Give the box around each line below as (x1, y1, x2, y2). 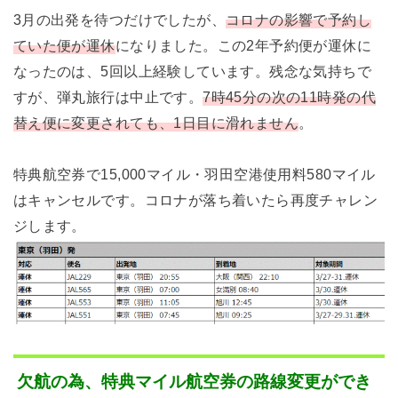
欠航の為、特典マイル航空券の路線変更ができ (16, 372, 371, 392)
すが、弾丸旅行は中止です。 (12, 89, 203, 106)
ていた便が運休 (12, 37, 115, 54)
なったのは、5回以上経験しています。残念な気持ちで (12, 63, 372, 80)
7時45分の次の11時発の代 (203, 89, 376, 106)
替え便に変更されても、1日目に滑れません (12, 115, 299, 131)
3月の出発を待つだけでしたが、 (12, 12, 227, 28)
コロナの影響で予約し (226, 12, 372, 28)
